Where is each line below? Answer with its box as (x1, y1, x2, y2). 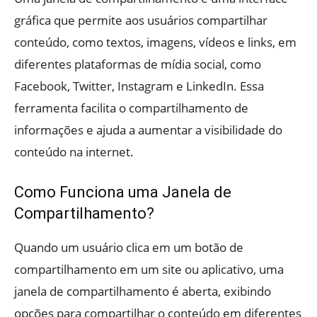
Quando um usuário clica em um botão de (14, 239, 243, 256)
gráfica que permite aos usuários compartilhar (14, 12, 267, 29)
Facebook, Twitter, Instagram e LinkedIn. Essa (14, 78, 264, 95)
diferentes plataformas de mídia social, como (14, 56, 261, 73)
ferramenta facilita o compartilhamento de (14, 100, 248, 117)
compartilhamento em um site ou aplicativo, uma (14, 261, 284, 278)
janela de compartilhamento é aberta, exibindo (14, 283, 271, 300)
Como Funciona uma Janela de (14, 183, 231, 202)
